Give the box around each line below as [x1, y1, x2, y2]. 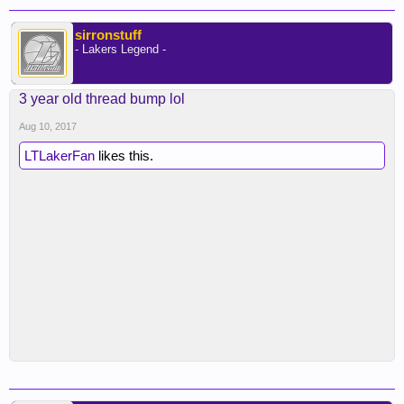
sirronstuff [75, 27, 142, 42]
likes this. [95, 148, 153, 163]
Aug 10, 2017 [19, 121, 77, 132]
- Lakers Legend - [75, 42, 166, 56]
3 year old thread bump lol [19, 91, 185, 106]
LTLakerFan [24, 148, 95, 163]
